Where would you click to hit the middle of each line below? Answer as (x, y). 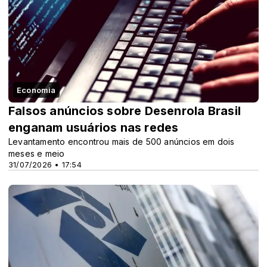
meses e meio (37, 154)
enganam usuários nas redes (94, 128)
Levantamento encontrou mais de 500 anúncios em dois (122, 142)
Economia (36, 90)
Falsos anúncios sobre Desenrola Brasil (125, 111)
